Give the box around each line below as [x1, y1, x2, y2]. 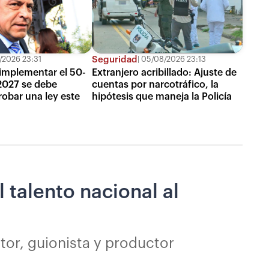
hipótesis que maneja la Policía [91, 91, 232, 101]
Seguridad [91, 55, 138, 64]
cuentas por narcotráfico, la [91, 79, 219, 89]
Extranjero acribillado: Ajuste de [91, 67, 237, 77]
